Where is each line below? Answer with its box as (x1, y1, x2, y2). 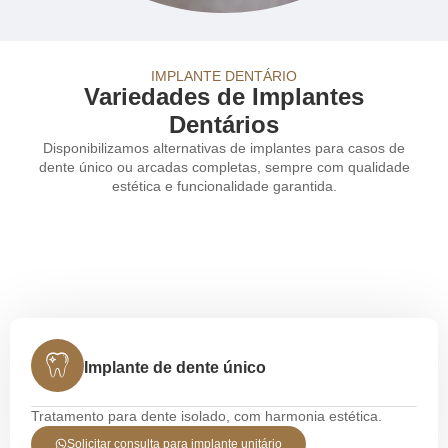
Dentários (169, 110, 279, 138)
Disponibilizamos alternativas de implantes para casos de (43, 139, 405, 156)
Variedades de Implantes (84, 82, 364, 110)
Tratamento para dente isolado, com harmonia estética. (31, 408, 382, 425)
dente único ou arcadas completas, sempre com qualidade (38, 158, 410, 175)
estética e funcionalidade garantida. (111, 177, 337, 194)
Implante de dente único (84, 359, 266, 377)
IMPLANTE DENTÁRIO (151, 67, 297, 84)
